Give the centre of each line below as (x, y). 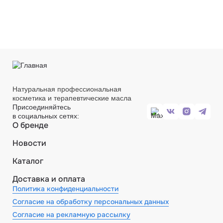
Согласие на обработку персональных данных (91, 202)
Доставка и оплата (49, 179)
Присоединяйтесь (42, 107)
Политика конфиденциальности (65, 189)
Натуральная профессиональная (67, 89)
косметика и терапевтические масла (72, 98)
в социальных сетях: (46, 116)
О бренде (30, 125)
